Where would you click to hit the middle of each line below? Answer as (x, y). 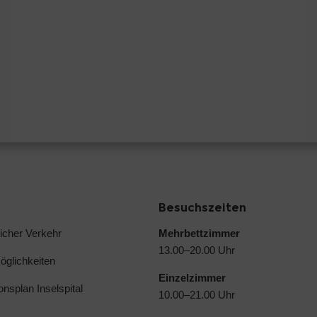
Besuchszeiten (202, 208)
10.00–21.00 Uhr (197, 295)
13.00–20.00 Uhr (197, 250)
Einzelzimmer (192, 278)
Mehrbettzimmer (199, 234)
